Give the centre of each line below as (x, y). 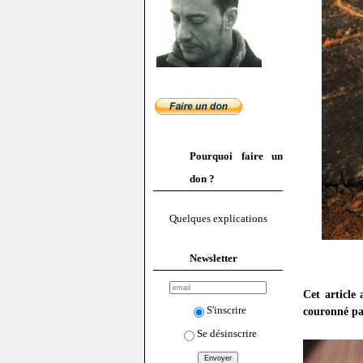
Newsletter (214, 258)
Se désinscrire (226, 333)
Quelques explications (218, 219)
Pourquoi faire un (236, 156)
